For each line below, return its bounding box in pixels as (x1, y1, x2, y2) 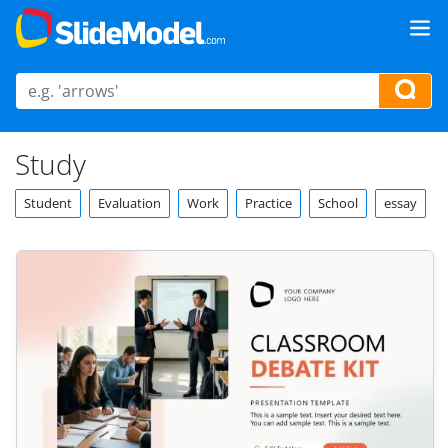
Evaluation (98, 194, 161, 212)
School (318, 194, 358, 212)
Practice (245, 194, 292, 212)
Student (24, 194, 72, 212)
